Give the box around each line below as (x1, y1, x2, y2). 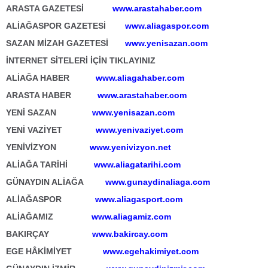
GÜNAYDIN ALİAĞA (6, 177, 103, 187)
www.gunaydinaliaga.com (105, 177, 210, 187)
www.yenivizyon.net (90, 142, 171, 152)
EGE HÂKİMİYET (6, 246, 103, 256)
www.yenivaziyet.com (96, 125, 183, 135)
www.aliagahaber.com (96, 73, 184, 83)
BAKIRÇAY (6, 229, 92, 239)
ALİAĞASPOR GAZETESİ (6, 21, 123, 31)
